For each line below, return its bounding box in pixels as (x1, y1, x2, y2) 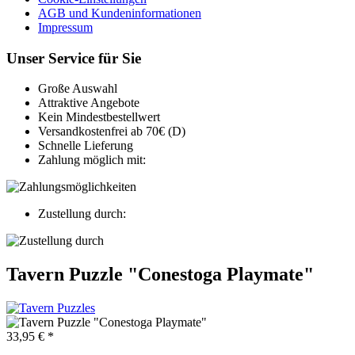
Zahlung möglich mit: (38, 153, 146, 167)
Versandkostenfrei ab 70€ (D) (38, 124, 185, 139)
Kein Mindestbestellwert (38, 110, 160, 124)
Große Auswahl (38, 82, 117, 96)
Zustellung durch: (38, 207, 126, 221)
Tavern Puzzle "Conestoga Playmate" (6, 264, 314, 285)
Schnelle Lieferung (38, 139, 133, 153)
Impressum (38, 21, 93, 34)
